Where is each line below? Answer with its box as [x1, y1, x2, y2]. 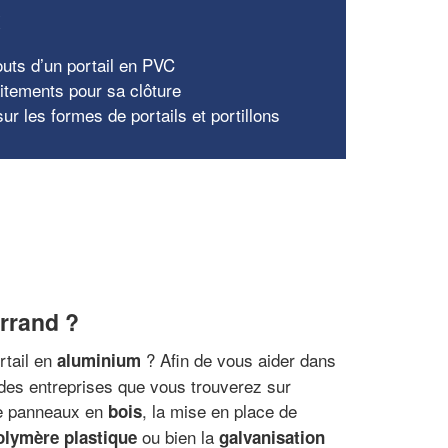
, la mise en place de [142, 397, 297, 423]
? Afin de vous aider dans [141, 346, 336, 372]
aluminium [57, 347, 141, 372]
